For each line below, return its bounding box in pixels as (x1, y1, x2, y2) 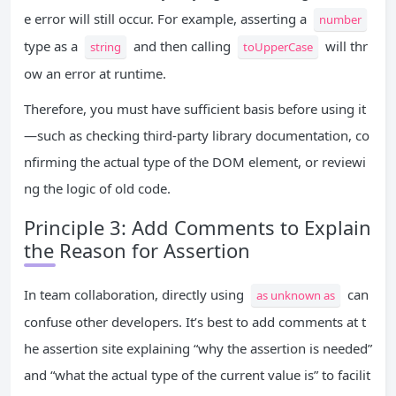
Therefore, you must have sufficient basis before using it (24, 100, 366, 118)
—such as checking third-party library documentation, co (24, 126, 369, 145)
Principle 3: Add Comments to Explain (24, 214, 371, 241)
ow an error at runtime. (24, 65, 166, 83)
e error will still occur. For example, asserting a (24, 10, 310, 28)
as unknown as (256, 287, 335, 304)
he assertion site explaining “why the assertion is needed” (24, 339, 372, 358)
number (319, 11, 362, 28)
